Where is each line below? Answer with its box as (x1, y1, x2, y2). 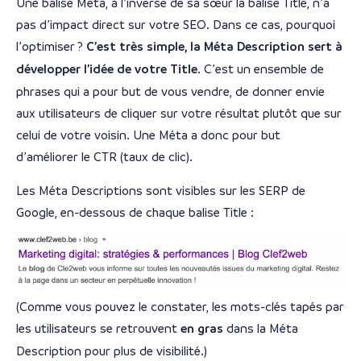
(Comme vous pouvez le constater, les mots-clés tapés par (16, 300, 344, 314)
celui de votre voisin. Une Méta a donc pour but (16, 128, 280, 143)
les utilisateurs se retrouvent (16, 322, 180, 336)
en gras (180, 322, 226, 337)
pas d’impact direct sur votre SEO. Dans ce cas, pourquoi (16, 18, 335, 32)
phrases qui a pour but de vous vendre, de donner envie (16, 85, 325, 99)
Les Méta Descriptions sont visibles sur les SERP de (16, 183, 305, 197)
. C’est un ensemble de (197, 62, 324, 77)
